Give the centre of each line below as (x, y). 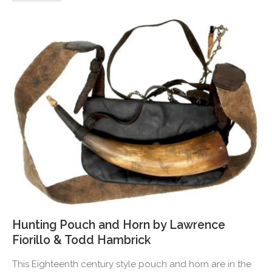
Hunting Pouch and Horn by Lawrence (119, 225)
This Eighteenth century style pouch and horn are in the (132, 264)
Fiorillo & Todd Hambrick (81, 240)
